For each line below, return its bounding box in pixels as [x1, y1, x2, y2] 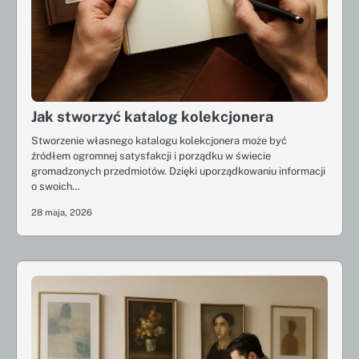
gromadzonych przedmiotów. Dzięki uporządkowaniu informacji [31, 165, 325, 177]
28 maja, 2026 [31, 207, 92, 218]
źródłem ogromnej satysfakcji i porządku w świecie [31, 150, 271, 162]
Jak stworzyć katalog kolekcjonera [31, 108, 273, 125]
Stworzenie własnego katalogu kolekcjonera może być [31, 135, 287, 147]
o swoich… [31, 180, 80, 192]
